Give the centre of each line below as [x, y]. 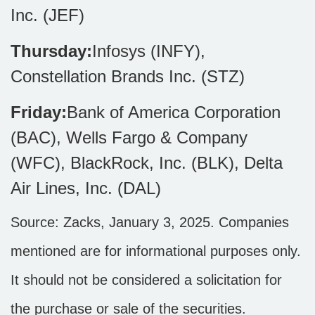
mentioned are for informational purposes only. [156, 251]
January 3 [140, 222]
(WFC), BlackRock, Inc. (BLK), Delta [147, 163]
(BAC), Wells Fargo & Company [129, 137]
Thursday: [51, 51]
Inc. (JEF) [47, 15]
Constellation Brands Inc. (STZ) [128, 76]
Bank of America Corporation [174, 112]
